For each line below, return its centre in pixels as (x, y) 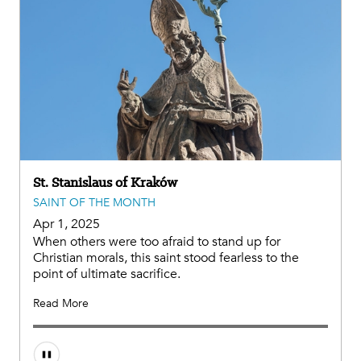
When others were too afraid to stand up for (157, 241)
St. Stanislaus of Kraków (105, 182)
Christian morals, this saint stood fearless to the (166, 257)
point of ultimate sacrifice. (107, 274)
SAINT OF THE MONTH (94, 202)
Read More (61, 303)
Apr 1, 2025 (66, 224)
